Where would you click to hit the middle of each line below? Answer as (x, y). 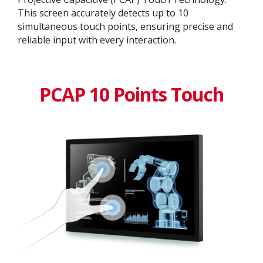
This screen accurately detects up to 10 (103, 13)
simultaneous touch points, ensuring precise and (125, 26)
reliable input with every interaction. (97, 40)
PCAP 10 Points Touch (131, 95)
